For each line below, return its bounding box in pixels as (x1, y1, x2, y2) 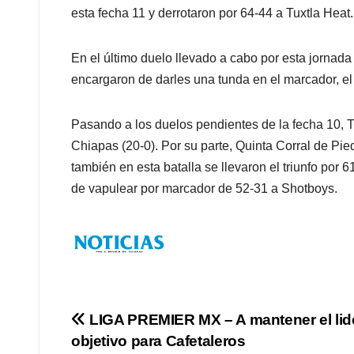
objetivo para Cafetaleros (71, 332, 246, 349)
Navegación (70, 309, 213, 341)
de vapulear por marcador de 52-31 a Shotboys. (71, 182, 337, 196)
